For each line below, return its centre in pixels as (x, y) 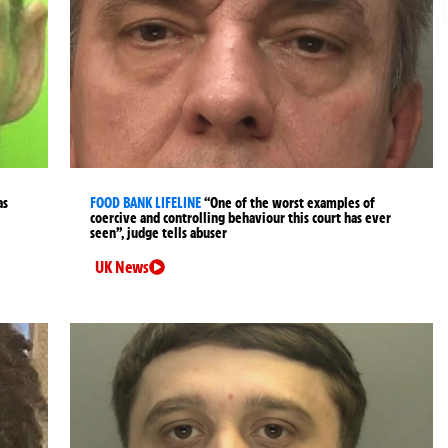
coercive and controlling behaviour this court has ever (241, 218)
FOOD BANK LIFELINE (146, 203)
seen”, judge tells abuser (159, 233)
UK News (122, 267)
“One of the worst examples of (290, 203)
